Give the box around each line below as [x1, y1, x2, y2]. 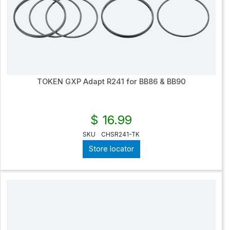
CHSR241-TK [101, 130, 140, 138]
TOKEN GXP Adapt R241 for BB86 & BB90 [36, 76, 186, 86]
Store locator [88, 144, 134, 154]
